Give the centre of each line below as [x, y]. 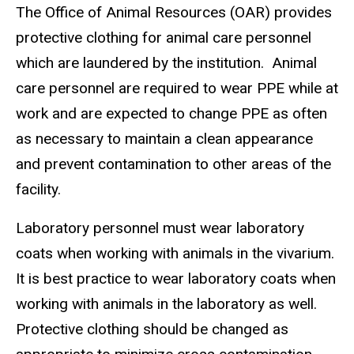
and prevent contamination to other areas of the [173, 164]
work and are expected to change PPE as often [171, 114]
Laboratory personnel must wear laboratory [160, 228]
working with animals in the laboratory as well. [166, 304]
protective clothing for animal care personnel [164, 38]
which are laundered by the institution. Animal [166, 63]
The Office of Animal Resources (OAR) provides [174, 13]
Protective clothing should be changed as [152, 330]
